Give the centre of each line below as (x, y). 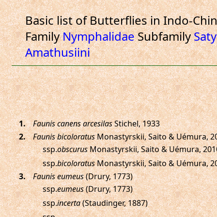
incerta (69, 203)
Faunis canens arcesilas (72, 124)
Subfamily (164, 36)
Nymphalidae (99, 36)
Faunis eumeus (58, 176)
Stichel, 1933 (136, 124)
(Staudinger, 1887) (114, 203)
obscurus (72, 149)
